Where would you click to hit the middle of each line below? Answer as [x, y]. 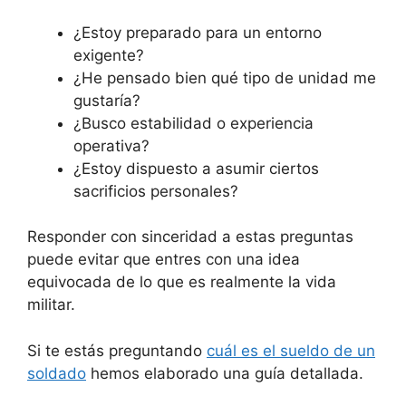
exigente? [109, 55]
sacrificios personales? [156, 191]
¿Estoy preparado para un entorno [198, 32]
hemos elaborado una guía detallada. [225, 373]
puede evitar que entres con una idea [164, 260]
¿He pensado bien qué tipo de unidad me [225, 77]
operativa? [111, 145]
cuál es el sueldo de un [291, 350]
